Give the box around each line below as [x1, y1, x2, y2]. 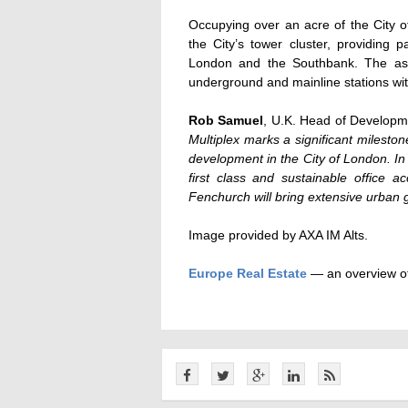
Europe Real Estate [189, 266, 307, 281]
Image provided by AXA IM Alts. [189, 228, 368, 243]
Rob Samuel [189, 113, 264, 128]
